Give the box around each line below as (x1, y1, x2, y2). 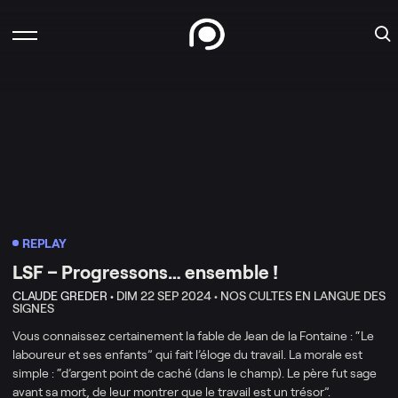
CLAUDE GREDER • (12, 288, 114, 303)
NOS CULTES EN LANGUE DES (220, 288, 386, 303)
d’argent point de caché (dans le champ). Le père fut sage (61, 365, 377, 380)
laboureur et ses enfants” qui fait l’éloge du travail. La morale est (12, 346, 362, 362)
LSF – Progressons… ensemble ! (12, 261, 278, 283)
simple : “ (12, 365, 61, 380)
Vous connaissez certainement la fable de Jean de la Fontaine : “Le (12, 328, 374, 343)
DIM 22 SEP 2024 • (116, 288, 218, 303)
